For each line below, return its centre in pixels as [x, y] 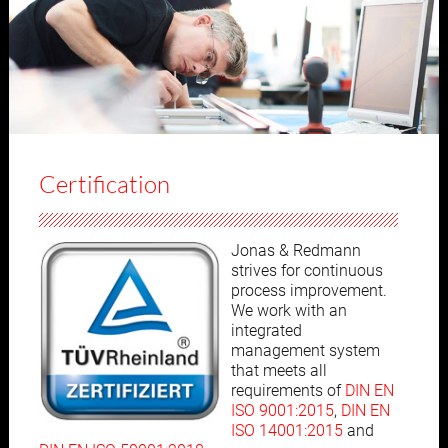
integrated [267, 331]
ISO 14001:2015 [287, 431]
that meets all [279, 371]
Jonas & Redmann [296, 251]
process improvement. [309, 291]
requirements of [288, 391]
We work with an [289, 311]
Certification [105, 184]
